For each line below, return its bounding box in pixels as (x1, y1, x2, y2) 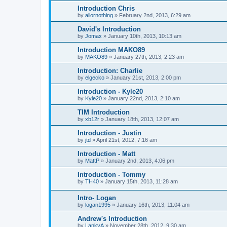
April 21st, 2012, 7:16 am (96, 137, 157, 143)
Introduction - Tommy (78, 171, 145, 179)
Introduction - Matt (78, 150, 135, 158)
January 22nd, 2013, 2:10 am (108, 95, 180, 102)
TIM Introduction (78, 108, 130, 117)
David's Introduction (78, 25, 141, 33)
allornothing (85, 12, 113, 19)
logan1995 (85, 201, 110, 208)
